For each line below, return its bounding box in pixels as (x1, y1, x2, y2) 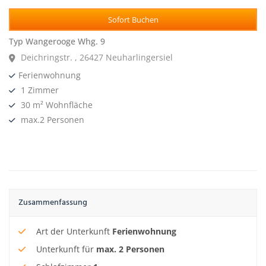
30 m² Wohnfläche (18, 99, 93, 111)
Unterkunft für (36, 243, 94, 255)
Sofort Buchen (107, 14, 159, 26)
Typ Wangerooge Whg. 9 (9, 36, 105, 47)
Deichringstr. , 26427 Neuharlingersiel (21, 52, 173, 64)
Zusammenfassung (18, 196, 87, 210)
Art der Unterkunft (36, 226, 110, 237)
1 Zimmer (18, 84, 59, 96)
